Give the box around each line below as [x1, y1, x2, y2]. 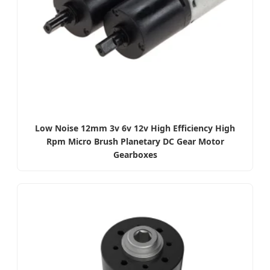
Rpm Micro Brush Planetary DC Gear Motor [46, 135, 224, 147]
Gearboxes [113, 148, 157, 160]
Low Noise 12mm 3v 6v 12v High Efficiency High [35, 122, 235, 134]
